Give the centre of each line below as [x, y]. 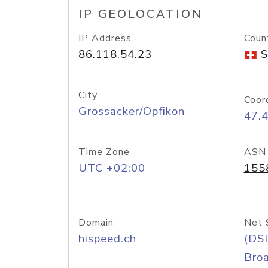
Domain [96, 223]
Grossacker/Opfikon [132, 111]
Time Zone [104, 152]
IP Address [105, 38]
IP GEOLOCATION [141, 14]
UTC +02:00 [112, 168]
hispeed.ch [107, 239]
